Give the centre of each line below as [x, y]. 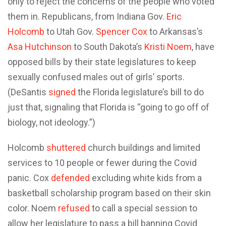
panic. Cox [29, 178]
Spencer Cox [122, 31]
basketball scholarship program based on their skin [109, 193]
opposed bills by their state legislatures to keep [102, 62]
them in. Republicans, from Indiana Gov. [87, 16]
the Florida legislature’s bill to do [140, 92]
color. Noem [33, 208]
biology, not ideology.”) [51, 122]
